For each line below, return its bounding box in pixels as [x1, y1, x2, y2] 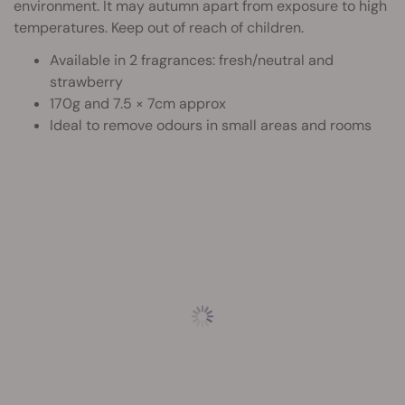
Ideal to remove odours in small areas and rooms [50, 116, 372, 135]
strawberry [50, 72, 123, 91]
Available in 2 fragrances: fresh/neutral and [50, 51, 334, 70]
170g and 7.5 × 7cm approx [50, 94, 226, 113]
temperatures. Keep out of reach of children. [14, 18, 304, 37]
